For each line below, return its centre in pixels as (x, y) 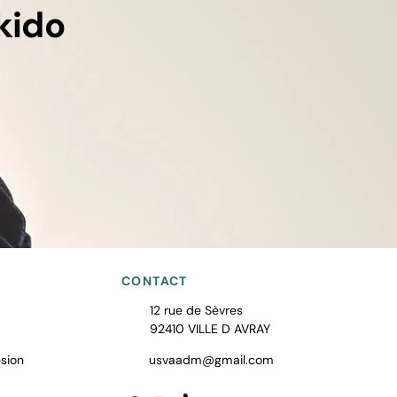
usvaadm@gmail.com (211, 360)
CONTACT (155, 281)
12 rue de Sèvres (196, 310)
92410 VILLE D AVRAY (210, 329)
